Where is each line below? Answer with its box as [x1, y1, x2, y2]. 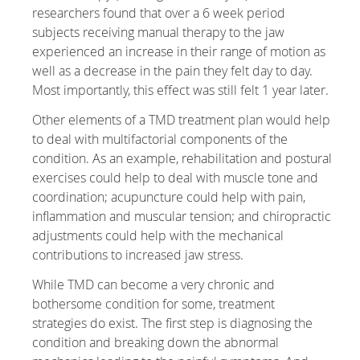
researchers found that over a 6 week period [32, 4, 286, 22]
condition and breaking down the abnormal [32, 333, 280, 352]
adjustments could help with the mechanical [32, 227, 284, 245]
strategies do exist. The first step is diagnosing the [32, 314, 313, 333]
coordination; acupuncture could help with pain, [32, 188, 306, 207]
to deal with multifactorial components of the [32, 130, 288, 149]
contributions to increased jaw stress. [32, 246, 244, 264]
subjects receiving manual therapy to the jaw [32, 23, 285, 42]
